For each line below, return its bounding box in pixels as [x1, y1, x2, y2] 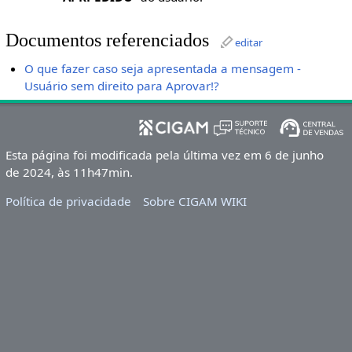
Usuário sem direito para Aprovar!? [24, 78, 220, 94]
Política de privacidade [5, 193, 131, 210]
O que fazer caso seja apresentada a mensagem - [24, 60, 302, 77]
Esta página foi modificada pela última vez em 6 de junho [5, 147, 324, 163]
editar [234, 35, 262, 50]
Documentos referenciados [5, 29, 209, 51]
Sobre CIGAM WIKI [143, 193, 247, 210]
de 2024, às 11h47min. [5, 164, 133, 181]
